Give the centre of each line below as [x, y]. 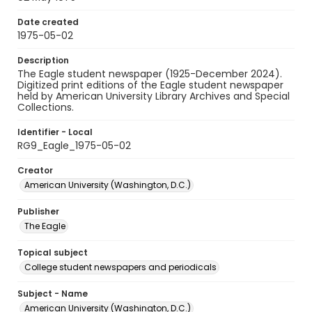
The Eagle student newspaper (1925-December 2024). [150, 74]
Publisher [38, 211]
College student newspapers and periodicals [120, 267]
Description [43, 60]
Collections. [46, 107]
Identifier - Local [55, 132]
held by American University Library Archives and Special [154, 96]
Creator [35, 170]
